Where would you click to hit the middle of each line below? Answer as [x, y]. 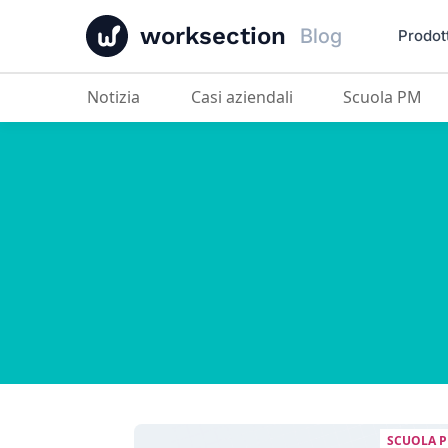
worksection [213, 36]
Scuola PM [386, 97]
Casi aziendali [246, 97]
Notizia [120, 97]
